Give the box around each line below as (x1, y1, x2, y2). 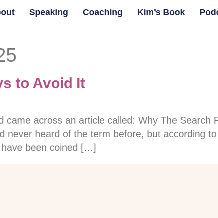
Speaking (29, 7, 68, 17)
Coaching (82, 7, 123, 17)
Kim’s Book (137, 7, 185, 17)
